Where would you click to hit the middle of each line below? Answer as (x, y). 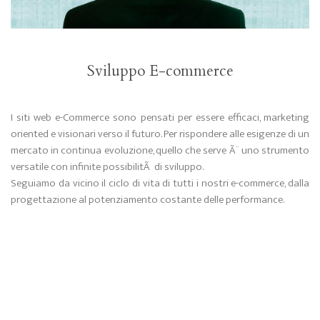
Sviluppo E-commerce (160, 71)
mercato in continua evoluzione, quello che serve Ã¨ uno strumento (160, 150)
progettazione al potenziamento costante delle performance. (147, 199)
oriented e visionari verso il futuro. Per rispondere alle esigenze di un (160, 134)
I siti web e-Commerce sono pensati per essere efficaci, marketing (160, 117)
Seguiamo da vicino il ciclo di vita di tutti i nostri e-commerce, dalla (160, 183)
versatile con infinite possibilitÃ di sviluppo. (107, 166)
